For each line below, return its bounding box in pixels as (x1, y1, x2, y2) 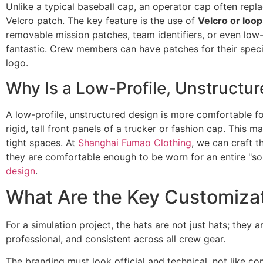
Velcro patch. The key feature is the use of (6, 15, 198, 27)
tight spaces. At (6, 136, 78, 149)
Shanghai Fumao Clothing (78, 136, 191, 149)
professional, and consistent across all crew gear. (6, 233, 225, 245)
